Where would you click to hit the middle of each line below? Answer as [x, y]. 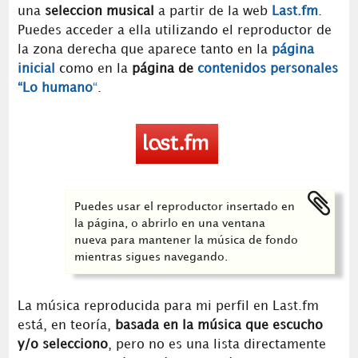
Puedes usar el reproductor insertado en [185, 206]
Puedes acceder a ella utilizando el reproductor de [174, 30]
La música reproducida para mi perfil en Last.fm [168, 306]
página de [164, 69]
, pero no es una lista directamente [217, 344]
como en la [93, 69]
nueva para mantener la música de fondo [187, 240]
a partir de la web [213, 11]
